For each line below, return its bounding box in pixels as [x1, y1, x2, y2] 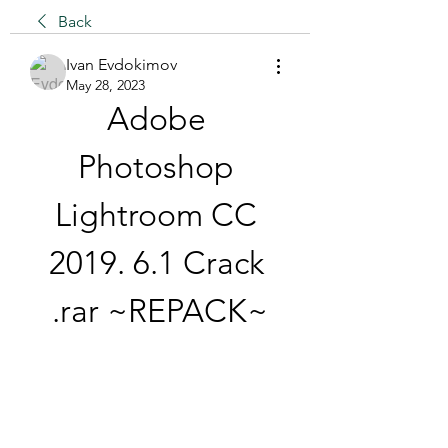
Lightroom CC [55, 196, 257, 234]
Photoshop [78, 148, 234, 186]
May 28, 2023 [66, 76, 145, 94]
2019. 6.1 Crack [48, 244, 264, 282]
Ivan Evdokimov [66, 55, 177, 74]
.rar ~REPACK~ [52, 292, 268, 330]
